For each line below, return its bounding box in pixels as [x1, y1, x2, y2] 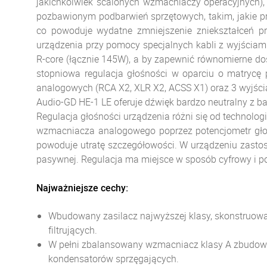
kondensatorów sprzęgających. [48, 252, 179, 265]
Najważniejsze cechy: [36, 181, 128, 194]
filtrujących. [48, 223, 97, 237]
